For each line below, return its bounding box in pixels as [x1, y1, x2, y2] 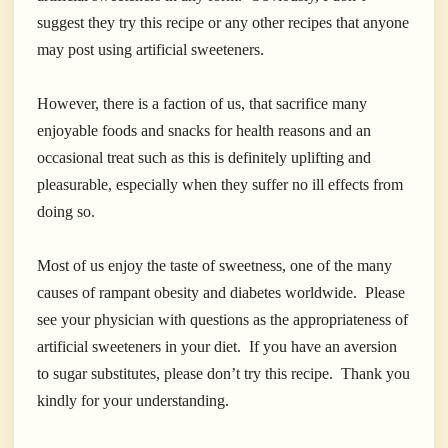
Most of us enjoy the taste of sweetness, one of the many [37, 257, 392, 275]
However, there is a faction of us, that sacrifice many [37, 95, 367, 113]
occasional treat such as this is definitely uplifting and [37, 149, 371, 167]
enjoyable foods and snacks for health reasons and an [37, 122, 371, 140]
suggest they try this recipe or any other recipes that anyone [37, 14, 409, 32]
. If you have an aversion [237, 338, 397, 356]
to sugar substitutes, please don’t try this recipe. [37, 365, 341, 383]
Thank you [341, 365, 410, 383]
